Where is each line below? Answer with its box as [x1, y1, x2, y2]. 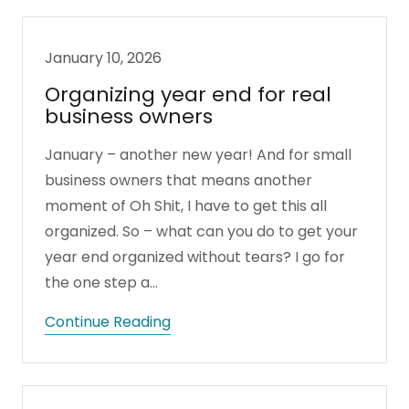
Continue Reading [45, 311, 171, 332]
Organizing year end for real [45, 80, 331, 109]
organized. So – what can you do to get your [45, 221, 358, 242]
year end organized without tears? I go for [45, 246, 345, 267]
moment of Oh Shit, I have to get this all [45, 195, 327, 216]
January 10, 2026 [45, 47, 162, 68]
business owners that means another [45, 170, 312, 191]
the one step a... [45, 272, 158, 293]
